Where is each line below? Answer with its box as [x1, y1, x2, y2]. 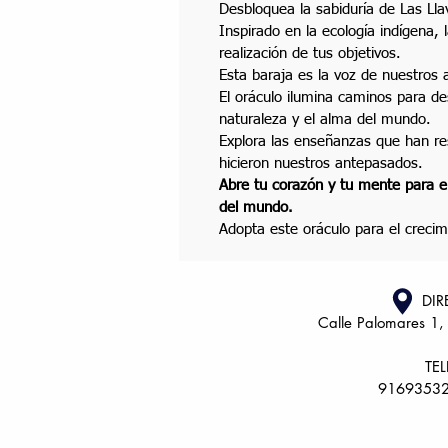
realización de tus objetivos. [219, 45, 406, 61]
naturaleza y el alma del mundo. [219, 111, 431, 127]
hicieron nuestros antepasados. [219, 155, 423, 171]
